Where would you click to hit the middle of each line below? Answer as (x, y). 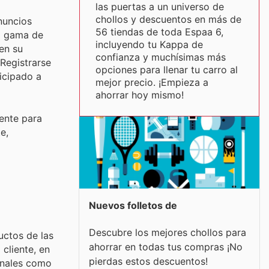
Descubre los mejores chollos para (168, 232)
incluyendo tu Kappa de (149, 44)
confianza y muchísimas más (160, 57)
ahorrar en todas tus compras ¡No (166, 246)
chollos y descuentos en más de (168, 19)
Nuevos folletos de (133, 205)
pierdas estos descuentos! (148, 261)
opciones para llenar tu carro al (166, 70)
